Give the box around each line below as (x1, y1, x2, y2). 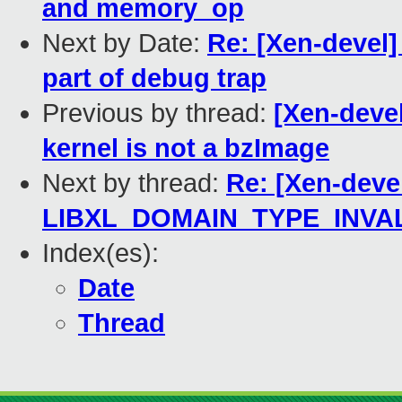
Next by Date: (42, 29, 207, 58)
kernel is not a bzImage (42, 134, 329, 163)
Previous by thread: (42, 99, 274, 128)
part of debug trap (42, 64, 267, 93)
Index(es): (42, 239, 159, 268)
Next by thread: (42, 169, 226, 198)
